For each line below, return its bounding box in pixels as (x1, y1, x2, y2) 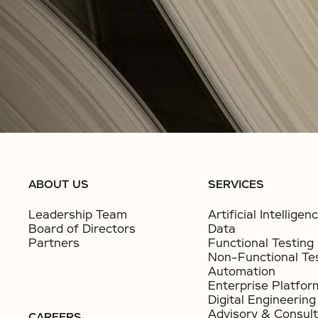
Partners (28, 236, 79, 251)
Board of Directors (28, 221, 136, 236)
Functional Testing (207, 236, 314, 251)
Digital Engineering (207, 292, 316, 307)
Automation (207, 264, 275, 279)
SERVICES (207, 177, 264, 192)
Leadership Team (28, 207, 127, 222)
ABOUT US (28, 177, 89, 192)
